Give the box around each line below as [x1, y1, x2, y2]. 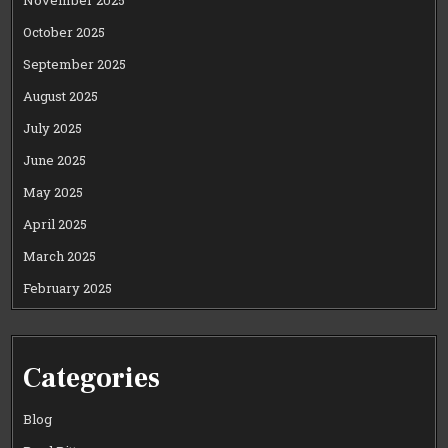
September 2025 [23, 55, 127, 74]
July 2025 [23, 119, 83, 138]
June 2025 [23, 151, 87, 170]
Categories [23, 359, 161, 396]
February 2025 [23, 279, 113, 298]
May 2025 [23, 183, 84, 202]
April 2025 [23, 215, 88, 234]
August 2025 [23, 87, 99, 106]
